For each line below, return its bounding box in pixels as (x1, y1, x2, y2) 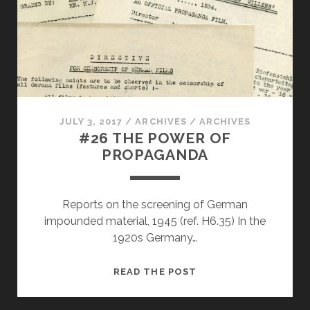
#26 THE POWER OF (78, 129, 232, 147)
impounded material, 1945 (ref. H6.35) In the (44, 214, 266, 228)
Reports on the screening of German (62, 197, 248, 211)
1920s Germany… (113, 230, 197, 244)
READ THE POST (113, 266, 197, 277)
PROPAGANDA (101, 145, 209, 163)
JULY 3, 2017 (59, 116, 123, 127)
